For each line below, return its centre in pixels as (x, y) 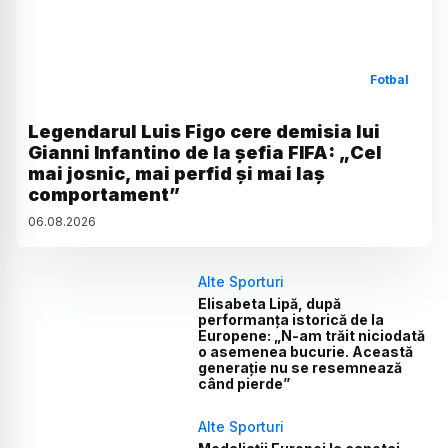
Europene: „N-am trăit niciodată (312, 336)
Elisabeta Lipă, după (270, 304)
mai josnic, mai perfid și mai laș (176, 174)
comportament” (104, 195)
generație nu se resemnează (300, 368)
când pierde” (244, 384)
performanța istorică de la (291, 320)
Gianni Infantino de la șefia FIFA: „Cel (205, 153)
